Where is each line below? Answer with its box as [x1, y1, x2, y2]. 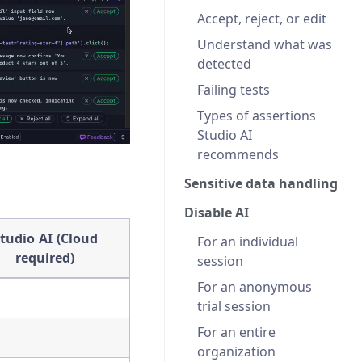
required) [15, 248, 74, 267]
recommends [197, 145, 279, 163]
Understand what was [197, 35, 332, 53]
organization [197, 342, 276, 360]
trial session [197, 297, 271, 315]
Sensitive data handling [184, 174, 338, 192]
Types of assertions [197, 106, 316, 124]
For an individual [197, 232, 298, 250]
